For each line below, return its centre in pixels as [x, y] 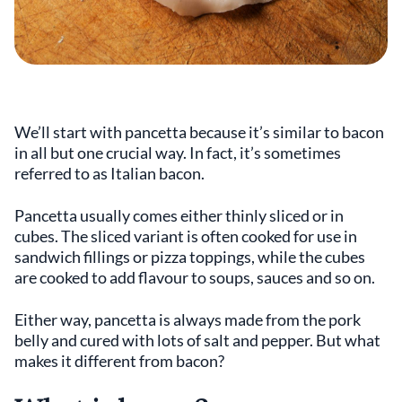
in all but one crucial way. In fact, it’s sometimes [178, 153]
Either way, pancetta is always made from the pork [188, 319]
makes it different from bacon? [119, 361]
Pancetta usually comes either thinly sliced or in [179, 215]
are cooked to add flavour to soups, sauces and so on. [195, 277]
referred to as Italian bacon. [109, 173]
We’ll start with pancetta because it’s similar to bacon [199, 132]
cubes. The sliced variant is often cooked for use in [186, 236]
